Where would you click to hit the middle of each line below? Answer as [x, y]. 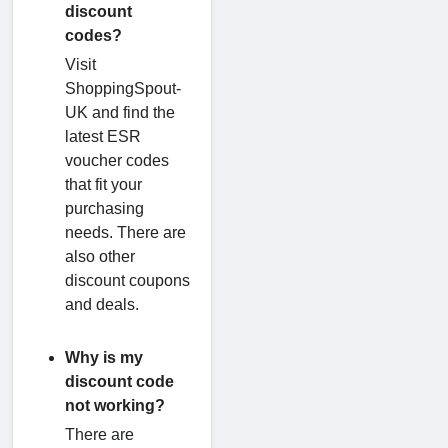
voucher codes [117, 160]
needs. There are [125, 232]
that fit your [103, 184]
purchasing [104, 208]
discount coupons [127, 280]
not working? [115, 405]
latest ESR [103, 136]
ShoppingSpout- [123, 88]
